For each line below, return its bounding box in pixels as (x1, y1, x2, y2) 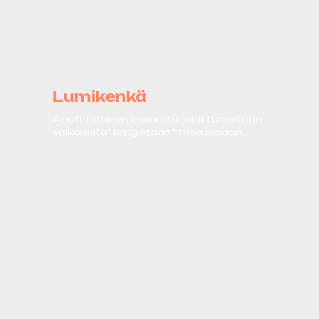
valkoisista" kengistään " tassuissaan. (53, 126, 244, 137)
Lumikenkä (53, 87, 147, 105)
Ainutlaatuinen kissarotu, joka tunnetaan (53, 113, 262, 125)
